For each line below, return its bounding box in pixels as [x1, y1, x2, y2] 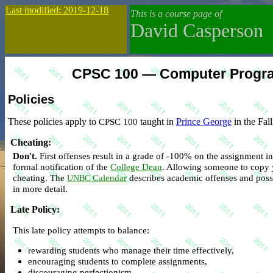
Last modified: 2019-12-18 [5, 5, 109, 15]
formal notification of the [13, 161, 110, 172]
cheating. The [13, 172, 67, 183]
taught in [138, 116, 176, 127]
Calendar [90, 172, 127, 183]
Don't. [13, 151, 37, 161]
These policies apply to [8, 116, 99, 127]
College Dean [110, 161, 162, 172]
